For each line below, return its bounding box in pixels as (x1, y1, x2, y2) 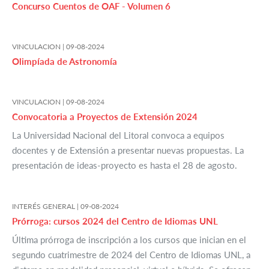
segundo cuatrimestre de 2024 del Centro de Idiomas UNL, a (12, 249, 250, 261)
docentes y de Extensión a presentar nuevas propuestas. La (12, 145, 244, 156)
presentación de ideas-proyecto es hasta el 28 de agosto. (12, 160, 237, 171)
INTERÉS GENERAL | (12, 202, 80, 211)
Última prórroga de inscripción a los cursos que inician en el (12, 234, 246, 246)
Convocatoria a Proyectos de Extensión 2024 (12, 111, 198, 122)
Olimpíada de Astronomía (12, 56, 117, 67)
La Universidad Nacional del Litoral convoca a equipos (12, 130, 225, 141)
